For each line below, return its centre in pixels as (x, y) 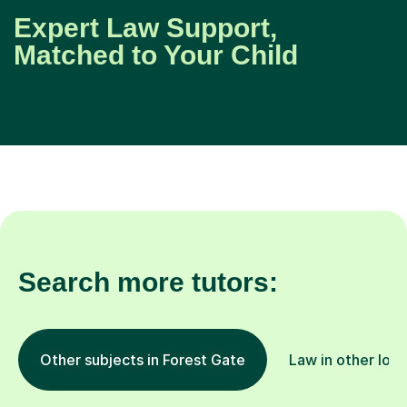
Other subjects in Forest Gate (143, 360)
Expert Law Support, (145, 28)
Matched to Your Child (156, 55)
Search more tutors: (148, 283)
